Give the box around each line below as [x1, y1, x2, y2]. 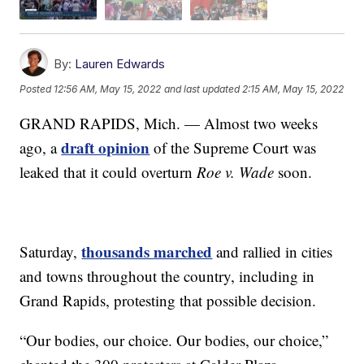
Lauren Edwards [75, 55, 166, 71]
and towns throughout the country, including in [19, 265, 315, 286]
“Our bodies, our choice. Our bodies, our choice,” [19, 329, 329, 350]
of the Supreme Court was [149, 136, 317, 158]
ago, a [19, 136, 62, 158]
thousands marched [81, 240, 213, 262]
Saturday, [19, 240, 82, 262]
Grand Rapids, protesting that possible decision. [19, 289, 317, 310]
